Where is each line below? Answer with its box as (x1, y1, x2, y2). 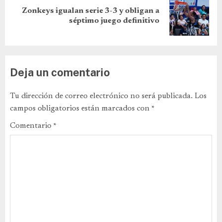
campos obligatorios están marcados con (10, 105, 151, 112)
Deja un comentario (10, 66, 110, 79)
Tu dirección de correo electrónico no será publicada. (10, 92, 193, 100)
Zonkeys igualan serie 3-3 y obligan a (22, 7, 160, 15)
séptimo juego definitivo (69, 17, 160, 25)
